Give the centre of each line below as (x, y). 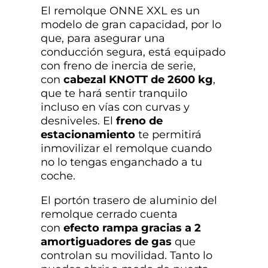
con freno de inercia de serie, (118, 66)
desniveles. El (78, 121)
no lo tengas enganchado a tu (121, 162)
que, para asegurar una (103, 39)
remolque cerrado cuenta (109, 214)
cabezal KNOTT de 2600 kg (138, 80)
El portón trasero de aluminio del (129, 201)
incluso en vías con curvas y (115, 107)
